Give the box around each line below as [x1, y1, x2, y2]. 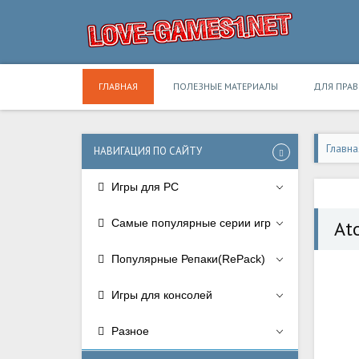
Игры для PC [108, 180, 179, 193]
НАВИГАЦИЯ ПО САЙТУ [94, 144, 202, 158]
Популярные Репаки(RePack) [108, 252, 265, 265]
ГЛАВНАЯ [99, 80, 138, 92]
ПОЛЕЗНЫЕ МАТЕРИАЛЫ [173, 80, 278, 92]
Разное [108, 325, 149, 337]
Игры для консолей [108, 288, 212, 301]
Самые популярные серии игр [108, 216, 271, 229]
